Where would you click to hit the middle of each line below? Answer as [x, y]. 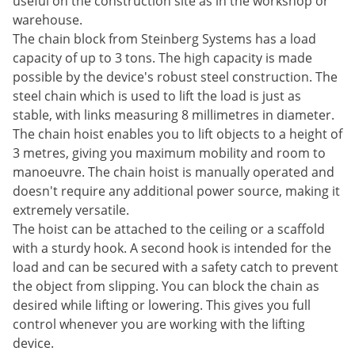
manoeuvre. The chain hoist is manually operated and [174, 172]
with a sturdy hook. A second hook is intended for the [172, 248]
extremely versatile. [71, 210]
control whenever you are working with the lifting [159, 324]
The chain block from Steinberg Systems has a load [164, 39]
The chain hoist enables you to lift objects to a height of [177, 134]
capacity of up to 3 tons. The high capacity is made [162, 58]
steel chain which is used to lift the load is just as [157, 96]
